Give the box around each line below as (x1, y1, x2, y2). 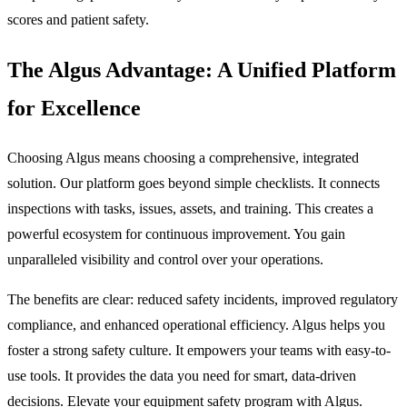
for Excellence (7, 96, 141, 121)
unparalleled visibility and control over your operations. (7, 252, 323, 268)
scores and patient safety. (7, 12, 149, 28)
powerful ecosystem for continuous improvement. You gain (7, 226, 345, 243)
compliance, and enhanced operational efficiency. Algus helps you (7, 317, 385, 333)
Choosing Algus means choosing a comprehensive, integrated (7, 150, 359, 166)
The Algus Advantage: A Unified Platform (7, 58, 396, 83)
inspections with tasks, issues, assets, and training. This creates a (7, 201, 373, 217)
